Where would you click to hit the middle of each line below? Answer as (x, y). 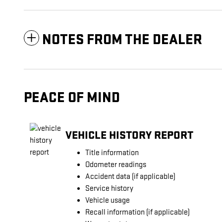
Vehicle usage (108, 201)
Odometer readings (116, 165)
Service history (109, 189)
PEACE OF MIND (72, 98)
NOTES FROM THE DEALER (122, 40)
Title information (112, 153)
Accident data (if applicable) (130, 177)
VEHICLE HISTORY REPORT (129, 135)
